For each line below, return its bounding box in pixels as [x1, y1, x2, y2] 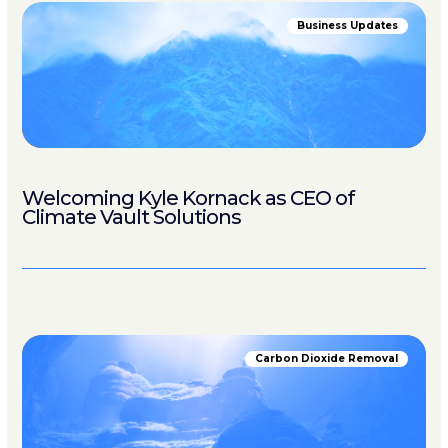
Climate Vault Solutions [22, 205, 241, 229]
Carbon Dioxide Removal [255, 352, 398, 365]
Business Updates [297, 19, 398, 32]
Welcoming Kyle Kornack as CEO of [22, 186, 354, 210]
